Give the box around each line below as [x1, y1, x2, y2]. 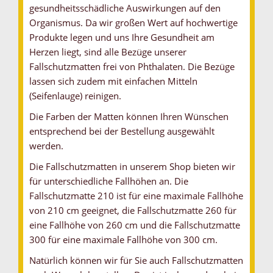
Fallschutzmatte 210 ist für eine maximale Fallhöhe [29, 190, 243, 202]
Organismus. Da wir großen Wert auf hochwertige [29, 16, 238, 29]
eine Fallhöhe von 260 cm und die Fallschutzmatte [29, 219, 240, 232]
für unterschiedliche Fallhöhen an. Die [29, 175, 188, 188]
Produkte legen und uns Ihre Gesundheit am [29, 31, 214, 44]
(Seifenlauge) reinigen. [29, 90, 121, 102]
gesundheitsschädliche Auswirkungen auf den [29, 2, 221, 15]
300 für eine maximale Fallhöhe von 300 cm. [29, 233, 218, 246]
